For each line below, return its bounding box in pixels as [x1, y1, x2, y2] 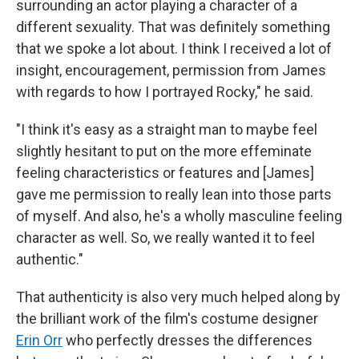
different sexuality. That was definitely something [16, 18, 330, 35]
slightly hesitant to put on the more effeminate [16, 142, 312, 159]
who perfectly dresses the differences [63, 331, 313, 349]
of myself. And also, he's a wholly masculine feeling [16, 207, 342, 224]
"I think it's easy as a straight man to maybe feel [16, 120, 317, 138]
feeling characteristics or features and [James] [16, 163, 314, 181]
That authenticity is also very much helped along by [16, 288, 341, 305]
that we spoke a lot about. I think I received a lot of [16, 39, 332, 57]
